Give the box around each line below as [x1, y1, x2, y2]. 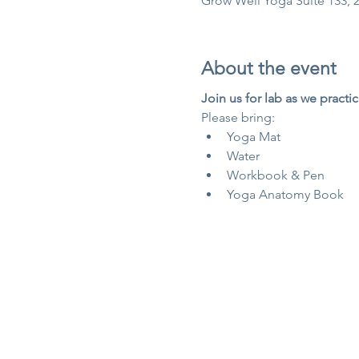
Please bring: [200, 110, 275, 126]
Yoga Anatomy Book [226, 187, 344, 203]
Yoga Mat [226, 129, 280, 145]
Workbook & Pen [226, 167, 325, 184]
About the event [200, 57, 337, 79]
